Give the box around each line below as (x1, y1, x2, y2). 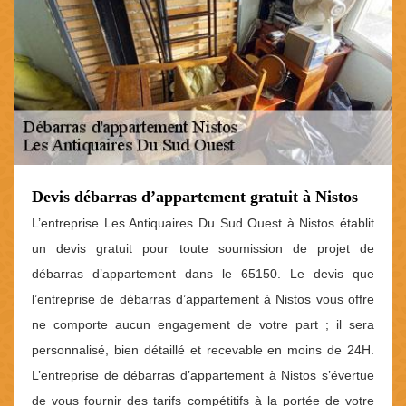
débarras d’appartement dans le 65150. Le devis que (32, 266, 374, 282)
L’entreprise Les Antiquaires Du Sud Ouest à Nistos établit (32, 216, 374, 231)
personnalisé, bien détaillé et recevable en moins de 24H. (32, 343, 374, 358)
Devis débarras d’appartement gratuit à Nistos (32, 188, 358, 207)
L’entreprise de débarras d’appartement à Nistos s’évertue (32, 368, 374, 383)
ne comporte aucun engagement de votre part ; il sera (32, 317, 374, 333)
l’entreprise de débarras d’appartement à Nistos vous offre (32, 292, 374, 307)
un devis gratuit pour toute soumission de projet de (32, 241, 374, 256)
